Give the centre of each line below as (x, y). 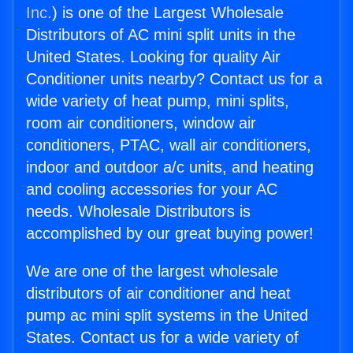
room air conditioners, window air (141, 123)
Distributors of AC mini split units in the (161, 35)
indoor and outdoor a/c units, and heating (170, 167)
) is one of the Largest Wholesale (168, 13)
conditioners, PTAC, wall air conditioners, (169, 145)
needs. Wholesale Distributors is (138, 212)
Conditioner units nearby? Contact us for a (174, 79)
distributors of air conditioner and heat (158, 294)
